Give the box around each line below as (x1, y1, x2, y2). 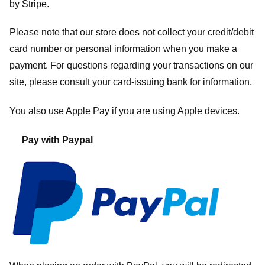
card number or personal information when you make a (9, 44, 237, 54)
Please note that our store (9, 27, 117, 38)
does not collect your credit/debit (119, 27, 254, 38)
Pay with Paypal (21, 134, 93, 145)
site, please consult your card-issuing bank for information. (9, 77, 252, 88)
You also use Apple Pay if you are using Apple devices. (9, 106, 240, 117)
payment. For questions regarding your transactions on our (9, 60, 253, 71)
